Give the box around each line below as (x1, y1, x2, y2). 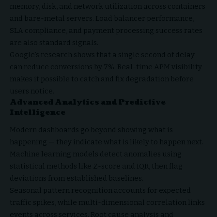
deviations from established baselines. (10, 174, 143, 183)
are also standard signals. (10, 38, 98, 47)
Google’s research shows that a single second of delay (10, 50, 195, 59)
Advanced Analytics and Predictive (10, 97, 166, 108)
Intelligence (10, 107, 65, 118)
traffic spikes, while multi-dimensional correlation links (10, 198, 205, 207)
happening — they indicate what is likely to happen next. (10, 138, 203, 147)
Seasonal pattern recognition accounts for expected (10, 186, 191, 195)
